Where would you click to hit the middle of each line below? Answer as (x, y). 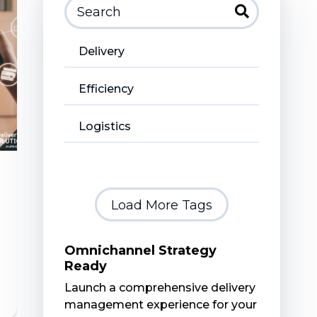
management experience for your (161, 305)
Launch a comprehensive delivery (160, 288)
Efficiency (106, 89)
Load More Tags (162, 205)
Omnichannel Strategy (141, 250)
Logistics (105, 126)
